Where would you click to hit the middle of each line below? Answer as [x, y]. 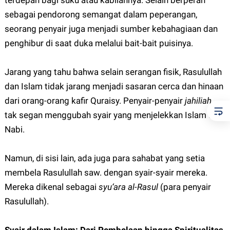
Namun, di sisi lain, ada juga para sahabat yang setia [104, 158]
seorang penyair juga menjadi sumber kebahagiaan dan [111, 29]
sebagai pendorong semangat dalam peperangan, [101, 15]
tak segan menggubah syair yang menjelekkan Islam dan [113, 115]
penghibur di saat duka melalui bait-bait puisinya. [99, 43]
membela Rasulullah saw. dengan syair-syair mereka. [106, 173]
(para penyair [185, 187]
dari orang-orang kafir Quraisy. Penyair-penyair [94, 101]
